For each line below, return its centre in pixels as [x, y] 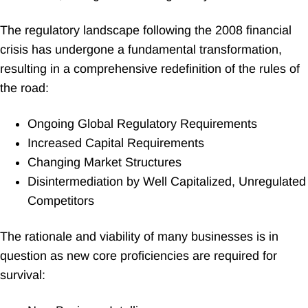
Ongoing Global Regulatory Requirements [142, 123]
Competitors [61, 200]
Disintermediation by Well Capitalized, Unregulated [167, 181]
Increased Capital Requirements [116, 143]
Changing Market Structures [104, 162]
